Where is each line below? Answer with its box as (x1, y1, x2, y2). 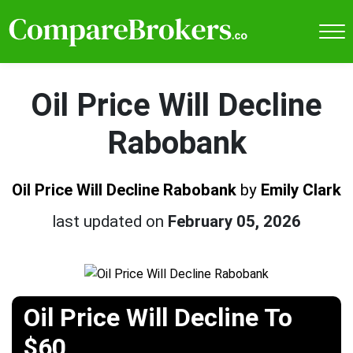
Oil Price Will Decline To (24, 303, 292, 333)
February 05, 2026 (168, 211, 301, 231)
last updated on (52, 211, 168, 231)
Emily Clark (261, 180, 341, 199)
